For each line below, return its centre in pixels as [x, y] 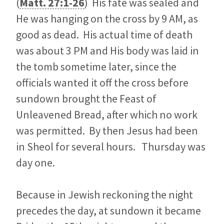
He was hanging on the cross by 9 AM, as [107, 19]
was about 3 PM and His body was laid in [107, 51]
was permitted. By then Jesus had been [107, 131]
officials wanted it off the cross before [102, 83]
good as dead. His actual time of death [104, 35]
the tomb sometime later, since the [96, 67]
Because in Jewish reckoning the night [104, 195]
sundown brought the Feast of [86, 99]
